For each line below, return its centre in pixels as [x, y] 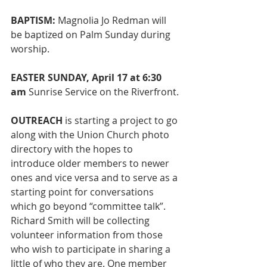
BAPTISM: [33, 20]
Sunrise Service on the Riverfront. [104, 92]
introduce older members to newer [91, 163]
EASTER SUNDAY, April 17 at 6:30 [87, 77]
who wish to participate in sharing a [92, 249]
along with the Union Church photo [91, 135]
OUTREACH [38, 120]
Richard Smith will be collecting [81, 221]
